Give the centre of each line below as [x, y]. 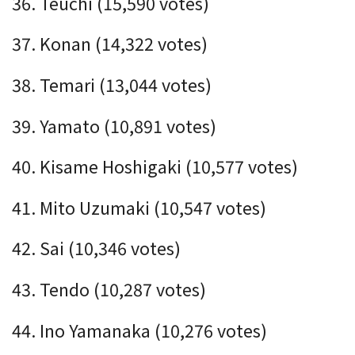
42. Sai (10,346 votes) [96, 248]
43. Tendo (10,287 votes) [109, 289]
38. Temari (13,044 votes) [112, 85]
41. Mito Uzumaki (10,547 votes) [139, 207]
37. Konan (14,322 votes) [110, 44]
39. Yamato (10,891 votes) [114, 125]
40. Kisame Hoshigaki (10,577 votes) [155, 166]
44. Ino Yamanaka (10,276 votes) [139, 330]
